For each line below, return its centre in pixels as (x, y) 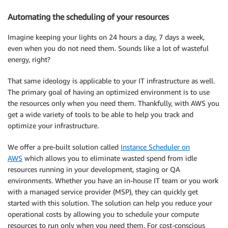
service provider (86, 192)
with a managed (34, 192)
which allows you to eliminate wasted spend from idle (110, 158)
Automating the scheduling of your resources (88, 17)
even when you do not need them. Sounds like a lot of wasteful (108, 48)
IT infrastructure (164, 81)
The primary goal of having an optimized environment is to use (109, 92)
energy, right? (29, 60)
